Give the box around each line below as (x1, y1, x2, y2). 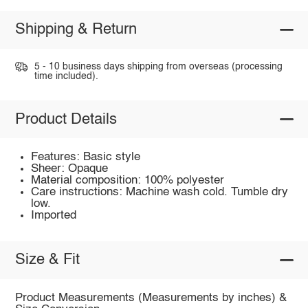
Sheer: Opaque (31, 163, 109, 175)
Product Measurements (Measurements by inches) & (14, 292, 287, 305)
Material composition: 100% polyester (31, 175, 225, 187)
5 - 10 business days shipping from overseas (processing (34, 61, 283, 71)
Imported (31, 210, 77, 222)
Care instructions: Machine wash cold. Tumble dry (31, 186, 289, 199)
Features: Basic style (31, 151, 141, 164)
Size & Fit (14, 252, 80, 268)
